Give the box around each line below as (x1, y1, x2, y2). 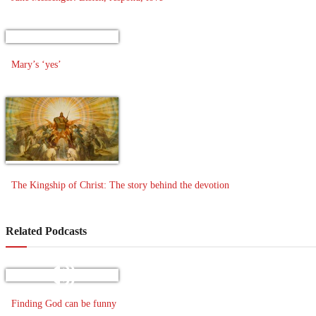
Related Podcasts (6, 225, 87, 238)
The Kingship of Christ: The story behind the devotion (11, 180, 229, 191)
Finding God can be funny (11, 298, 116, 309)
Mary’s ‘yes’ (11, 59, 61, 70)
